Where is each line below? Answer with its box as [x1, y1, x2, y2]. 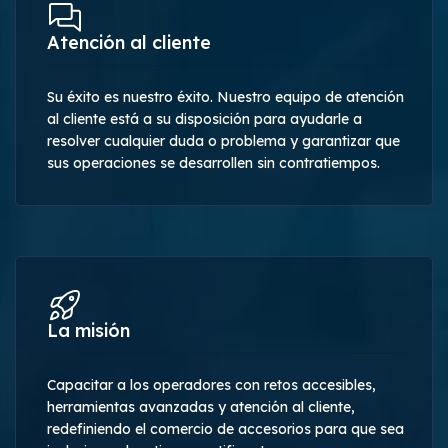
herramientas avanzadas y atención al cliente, [47, 397, 355, 416]
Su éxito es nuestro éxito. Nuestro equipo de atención [47, 87, 404, 106]
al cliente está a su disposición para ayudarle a [47, 109, 362, 128]
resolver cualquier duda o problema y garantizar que [47, 131, 400, 150]
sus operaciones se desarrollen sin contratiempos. [47, 153, 380, 172]
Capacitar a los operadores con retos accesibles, [47, 375, 376, 394]
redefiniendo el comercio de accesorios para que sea [47, 419, 404, 438]
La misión [47, 318, 130, 342]
